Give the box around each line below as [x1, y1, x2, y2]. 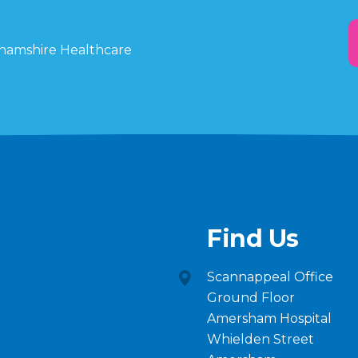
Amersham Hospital [207, 311, 332, 326]
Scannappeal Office [207, 269, 333, 284]
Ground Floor [207, 290, 295, 305]
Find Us [207, 224, 299, 253]
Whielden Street [207, 332, 314, 347]
